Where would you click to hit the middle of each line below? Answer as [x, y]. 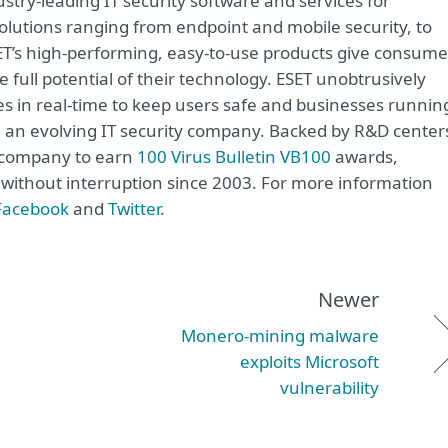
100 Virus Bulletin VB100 [234, 156]
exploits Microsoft [309, 361]
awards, [364, 156]
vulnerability [329, 387]
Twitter [134, 208]
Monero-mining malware [280, 335]
